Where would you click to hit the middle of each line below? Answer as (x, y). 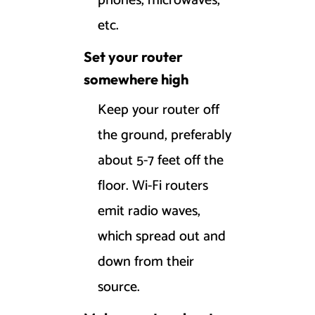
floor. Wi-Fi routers (153, 186)
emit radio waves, (149, 212)
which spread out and (162, 237)
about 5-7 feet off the (161, 161)
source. (119, 288)
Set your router (133, 57)
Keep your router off (159, 110)
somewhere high (136, 79)
